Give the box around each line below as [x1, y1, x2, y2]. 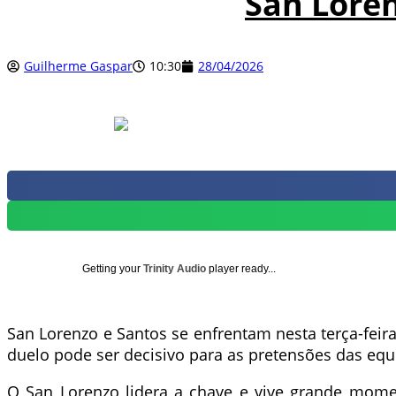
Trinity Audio [143, 262, 206, 275]
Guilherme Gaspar [24, 57, 133, 75]
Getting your [82, 262, 143, 275]
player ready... [206, 262, 276, 275]
